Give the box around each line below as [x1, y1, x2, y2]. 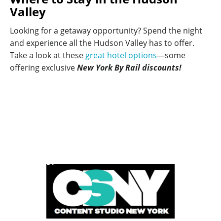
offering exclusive [10, 62, 75, 74]
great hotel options [85, 50, 157, 61]
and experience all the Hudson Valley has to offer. [10, 37, 194, 49]
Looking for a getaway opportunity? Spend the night [10, 25, 202, 37]
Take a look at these [10, 50, 85, 61]
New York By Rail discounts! [75, 62, 182, 74]
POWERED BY [15, 158, 55, 167]
